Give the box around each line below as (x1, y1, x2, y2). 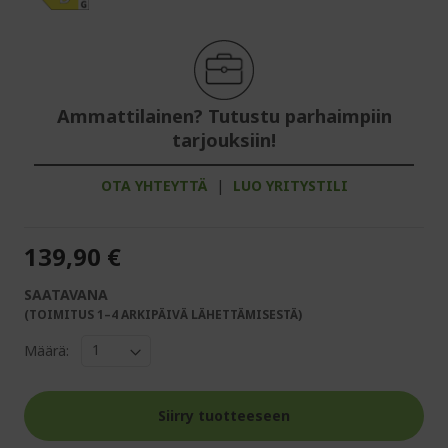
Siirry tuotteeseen (158, 405, 290, 425)
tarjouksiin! (172, 127, 276, 152)
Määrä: (24, 341, 69, 361)
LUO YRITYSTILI (232, 175, 348, 195)
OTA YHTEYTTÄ (100, 175, 207, 195)
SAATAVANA (24, 284, 108, 304)
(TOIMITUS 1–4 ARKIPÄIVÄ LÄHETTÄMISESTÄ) (24, 305, 302, 323)
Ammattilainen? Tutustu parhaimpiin (56, 103, 392, 128)
